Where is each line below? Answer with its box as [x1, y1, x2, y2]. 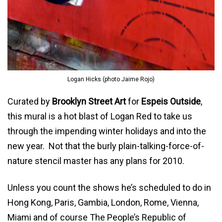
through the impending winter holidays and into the [7, 125, 206, 136]
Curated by [7, 96, 52, 107]
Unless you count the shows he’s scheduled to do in [7, 182, 211, 193]
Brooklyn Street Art [52, 96, 126, 107]
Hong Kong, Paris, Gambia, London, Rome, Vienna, [7, 197, 199, 208]
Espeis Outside [141, 96, 201, 107]
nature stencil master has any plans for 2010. [7, 155, 184, 166]
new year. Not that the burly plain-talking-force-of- [7, 140, 204, 151]
